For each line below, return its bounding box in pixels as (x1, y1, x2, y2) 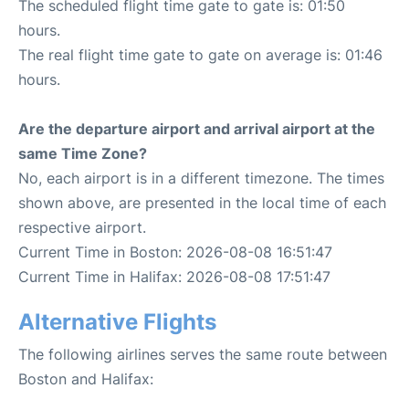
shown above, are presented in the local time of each (18, 194, 386, 212)
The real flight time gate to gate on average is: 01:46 (18, 46, 383, 64)
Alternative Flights (18, 309, 216, 335)
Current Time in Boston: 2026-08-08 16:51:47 (18, 243, 332, 261)
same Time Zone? (18, 144, 147, 163)
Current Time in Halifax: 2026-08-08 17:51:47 (18, 267, 330, 286)
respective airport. (18, 218, 146, 236)
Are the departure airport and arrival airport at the (18, 120, 375, 138)
